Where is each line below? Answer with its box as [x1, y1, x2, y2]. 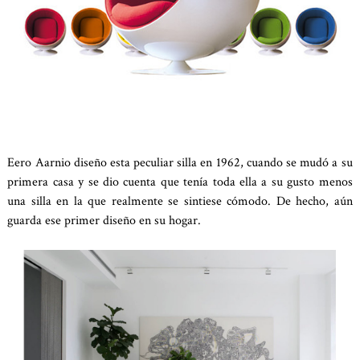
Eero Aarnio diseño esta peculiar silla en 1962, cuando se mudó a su [7, 153, 353, 171]
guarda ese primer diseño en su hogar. [7, 211, 202, 229]
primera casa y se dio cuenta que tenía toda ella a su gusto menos [7, 173, 353, 190]
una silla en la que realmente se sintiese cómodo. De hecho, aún [7, 192, 353, 210]
